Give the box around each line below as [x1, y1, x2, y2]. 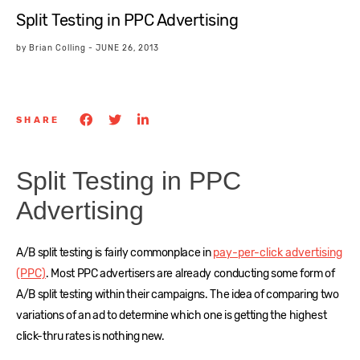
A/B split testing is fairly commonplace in [16, 246, 213, 260]
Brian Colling [29, 43, 86, 53]
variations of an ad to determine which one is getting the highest [16, 309, 327, 323]
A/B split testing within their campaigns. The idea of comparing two [16, 288, 339, 302]
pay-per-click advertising [212, 246, 342, 260]
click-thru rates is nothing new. [16, 329, 165, 344]
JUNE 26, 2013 [96, 43, 159, 53]
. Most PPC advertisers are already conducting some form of [46, 267, 335, 281]
